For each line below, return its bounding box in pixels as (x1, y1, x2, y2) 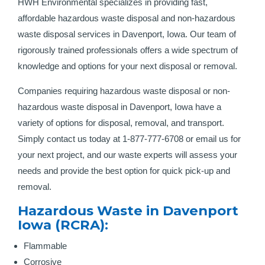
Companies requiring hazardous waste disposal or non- (18, 86, 230, 96)
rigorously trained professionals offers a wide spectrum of (18, 45, 238, 55)
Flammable (24, 241, 67, 251)
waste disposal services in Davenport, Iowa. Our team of (18, 29, 236, 39)
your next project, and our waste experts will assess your (18, 150, 237, 160)
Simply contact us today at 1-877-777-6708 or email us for (18, 134, 241, 144)
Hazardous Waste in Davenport (18, 202, 238, 219)
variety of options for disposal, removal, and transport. (18, 118, 224, 128)
